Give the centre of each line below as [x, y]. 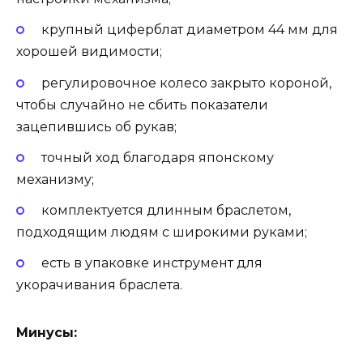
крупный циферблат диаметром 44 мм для [189, 30]
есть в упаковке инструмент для [152, 263]
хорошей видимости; [89, 52]
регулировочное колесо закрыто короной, [186, 83]
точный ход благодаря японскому [157, 157]
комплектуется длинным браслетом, [166, 210]
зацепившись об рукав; [96, 126]
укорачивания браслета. [99, 285]
